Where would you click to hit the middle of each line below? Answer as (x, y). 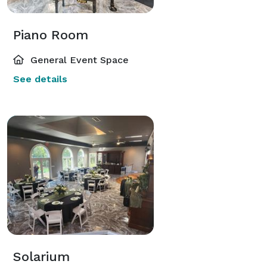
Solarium (41, 256)
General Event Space (78, 60)
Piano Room (51, 35)
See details (40, 79)
